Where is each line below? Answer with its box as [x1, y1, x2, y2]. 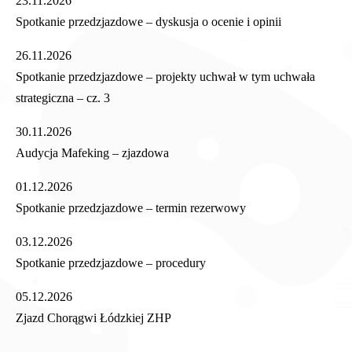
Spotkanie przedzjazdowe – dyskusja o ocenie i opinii [16, 14, 281, 28]
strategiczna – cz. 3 [16, 90, 110, 104]
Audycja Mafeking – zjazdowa [16, 145, 169, 159]
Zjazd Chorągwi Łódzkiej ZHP [16, 310, 171, 324]
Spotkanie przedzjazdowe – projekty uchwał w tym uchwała [16, 69, 315, 83]
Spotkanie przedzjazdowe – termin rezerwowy [16, 200, 246, 214]
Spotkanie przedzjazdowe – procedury [16, 255, 206, 269]
